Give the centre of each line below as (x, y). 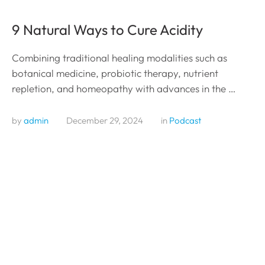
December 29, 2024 (105, 120)
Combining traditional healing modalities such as (119, 57)
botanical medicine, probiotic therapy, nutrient (115, 73)
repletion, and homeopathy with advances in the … (124, 88)
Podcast (185, 120)
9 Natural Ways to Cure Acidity (107, 29)
